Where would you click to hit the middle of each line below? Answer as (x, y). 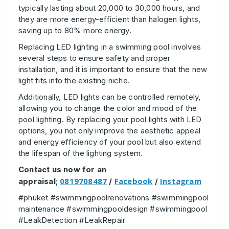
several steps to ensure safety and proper (95, 58)
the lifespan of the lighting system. (81, 153)
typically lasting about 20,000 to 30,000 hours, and (109, 8)
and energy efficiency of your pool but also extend (110, 142)
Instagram (181, 181)
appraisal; (39, 181)
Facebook (133, 181)
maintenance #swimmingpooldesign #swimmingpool (113, 209)
